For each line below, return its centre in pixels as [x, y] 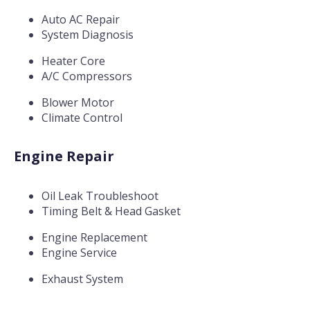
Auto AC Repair [81, 19]
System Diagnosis [88, 34]
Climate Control [82, 117]
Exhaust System [82, 279]
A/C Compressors [87, 76]
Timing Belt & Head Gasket [111, 211]
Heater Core [73, 61]
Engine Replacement [94, 237]
